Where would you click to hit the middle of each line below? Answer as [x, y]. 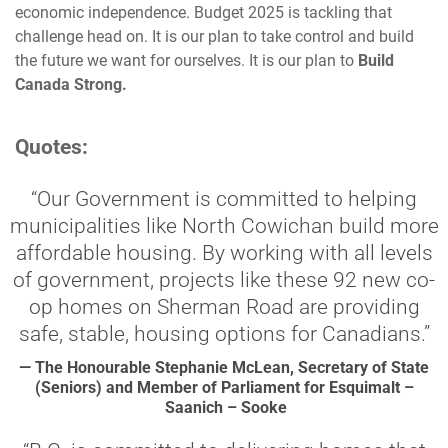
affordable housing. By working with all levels [224, 253]
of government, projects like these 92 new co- [224, 280]
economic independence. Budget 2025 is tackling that [203, 12]
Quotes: [51, 147]
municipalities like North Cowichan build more [224, 226]
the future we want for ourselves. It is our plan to [186, 60]
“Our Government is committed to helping [224, 199]
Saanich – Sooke [224, 407]
